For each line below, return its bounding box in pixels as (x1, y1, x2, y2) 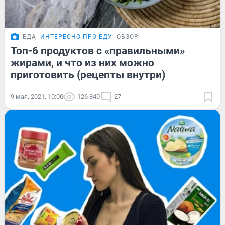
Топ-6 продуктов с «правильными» (11, 44, 185, 57)
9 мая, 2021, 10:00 (11, 92, 63, 100)
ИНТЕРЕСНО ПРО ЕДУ (40, 33, 113, 40)
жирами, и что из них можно (11, 56, 154, 69)
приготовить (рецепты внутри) (11, 68, 165, 81)
